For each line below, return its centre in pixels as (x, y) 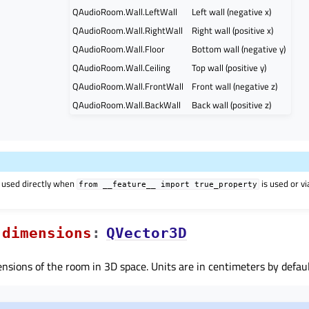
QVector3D (147, 233)
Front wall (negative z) (234, 87)
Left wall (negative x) (231, 12)
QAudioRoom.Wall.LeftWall (124, 12)
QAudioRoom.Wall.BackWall (126, 105)
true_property (226, 184)
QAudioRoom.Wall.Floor (118, 49)
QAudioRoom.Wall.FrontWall (128, 87)
